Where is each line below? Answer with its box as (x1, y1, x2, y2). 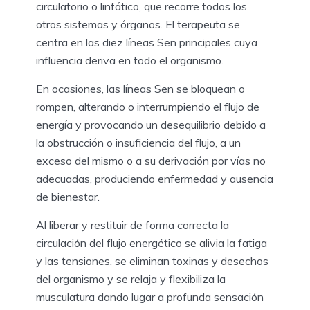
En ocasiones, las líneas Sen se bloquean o (36, 81, 245, 95)
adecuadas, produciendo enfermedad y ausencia (36, 171, 273, 185)
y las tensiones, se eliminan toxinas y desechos (36, 253, 268, 268)
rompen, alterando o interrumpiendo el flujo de (36, 99, 259, 113)
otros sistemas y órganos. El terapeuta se (36, 17, 240, 31)
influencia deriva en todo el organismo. (36, 53, 224, 67)
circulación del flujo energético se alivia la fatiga (36, 235, 267, 250)
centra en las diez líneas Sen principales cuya (36, 35, 257, 49)
